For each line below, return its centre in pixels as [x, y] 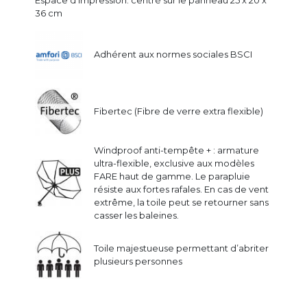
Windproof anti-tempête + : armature [176, 150]
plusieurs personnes [138, 261]
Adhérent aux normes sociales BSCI [173, 54]
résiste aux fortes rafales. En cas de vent [181, 189]
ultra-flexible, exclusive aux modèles [174, 163]
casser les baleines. [136, 216]
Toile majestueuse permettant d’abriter [181, 248]
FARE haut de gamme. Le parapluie [172, 176]
